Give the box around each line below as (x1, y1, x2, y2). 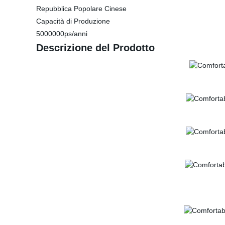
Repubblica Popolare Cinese (36, 5, 127, 13)
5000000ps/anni (36, 30, 87, 38)
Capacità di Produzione (36, 17, 110, 25)
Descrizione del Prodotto (36, 42, 155, 53)
